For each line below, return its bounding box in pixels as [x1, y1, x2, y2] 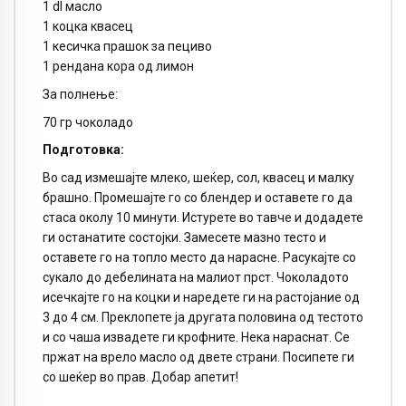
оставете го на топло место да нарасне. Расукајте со [43, 250, 356, 266]
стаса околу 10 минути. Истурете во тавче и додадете [43, 210, 363, 226]
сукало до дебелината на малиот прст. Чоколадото [43, 270, 349, 285]
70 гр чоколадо [43, 114, 133, 130]
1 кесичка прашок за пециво [43, 39, 212, 54]
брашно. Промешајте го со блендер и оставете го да [43, 190, 353, 206]
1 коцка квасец [43, 19, 133, 34]
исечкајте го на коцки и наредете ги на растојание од [43, 290, 360, 305]
